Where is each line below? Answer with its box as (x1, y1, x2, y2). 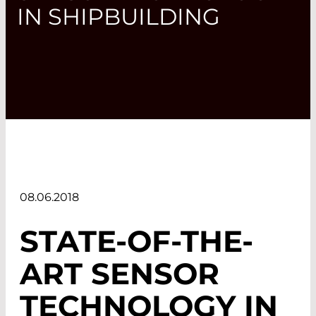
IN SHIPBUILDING (17, 2, 220, 30)
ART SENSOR (20, 255, 219, 292)
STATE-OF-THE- (20, 222, 253, 260)
